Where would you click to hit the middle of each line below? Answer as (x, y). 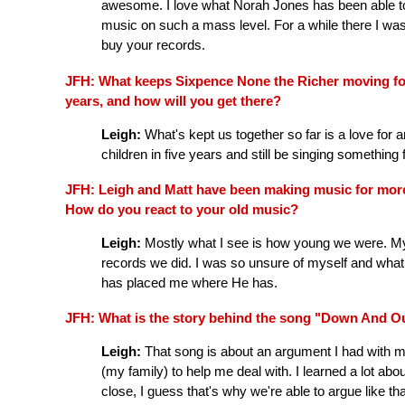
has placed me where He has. (189, 282)
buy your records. (153, 45)
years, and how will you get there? (173, 100)
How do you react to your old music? (182, 209)
